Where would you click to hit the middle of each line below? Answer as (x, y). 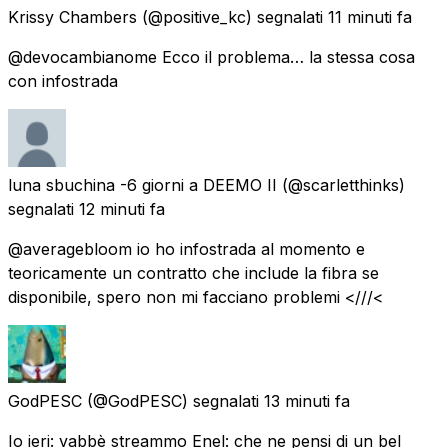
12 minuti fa (122, 208)
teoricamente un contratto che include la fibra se (193, 272)
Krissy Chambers (72, 16)
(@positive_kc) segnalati (232, 16)
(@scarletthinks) (343, 184)
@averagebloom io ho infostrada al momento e (186, 248)
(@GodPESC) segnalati (173, 400)
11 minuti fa (370, 16)
